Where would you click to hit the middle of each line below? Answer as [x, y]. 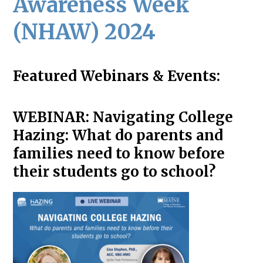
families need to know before [119, 154]
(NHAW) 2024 [85, 32]
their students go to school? [114, 172]
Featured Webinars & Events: [117, 76]
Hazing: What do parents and [118, 136]
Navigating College [163, 117]
